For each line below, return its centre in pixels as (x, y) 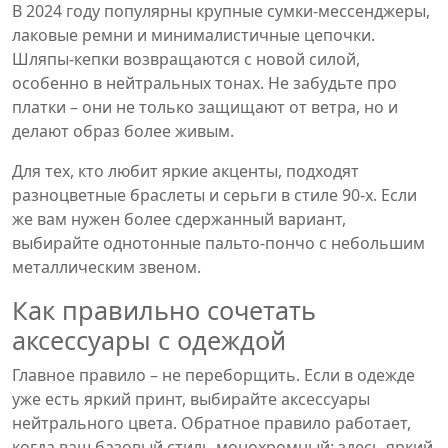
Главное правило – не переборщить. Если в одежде (213, 375)
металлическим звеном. (106, 267)
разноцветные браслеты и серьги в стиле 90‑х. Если (214, 195)
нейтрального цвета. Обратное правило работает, (211, 423)
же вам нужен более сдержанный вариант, (179, 219)
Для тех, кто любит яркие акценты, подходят (185, 171)
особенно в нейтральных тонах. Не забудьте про (204, 83)
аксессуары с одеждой (149, 340)
